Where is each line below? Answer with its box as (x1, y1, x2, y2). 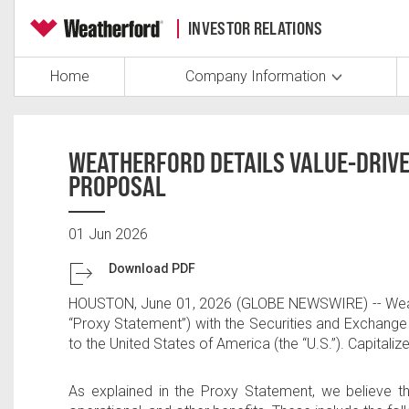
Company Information (184, 68, 326, 85)
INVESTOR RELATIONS (188, 16, 323, 39)
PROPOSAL (68, 171, 166, 203)
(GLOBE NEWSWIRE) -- (232, 295, 386, 312)
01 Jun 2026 (68, 225, 148, 243)
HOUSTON (68, 295, 134, 312)
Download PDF (109, 261, 195, 277)
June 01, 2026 (141, 295, 233, 312)
